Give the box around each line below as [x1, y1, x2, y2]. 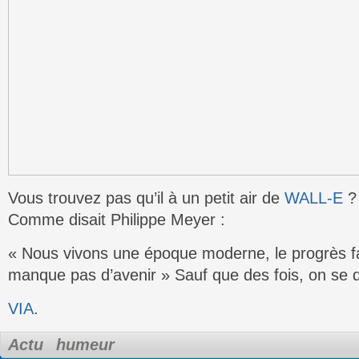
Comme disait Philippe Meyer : [8, 211, 225, 228]
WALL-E [284, 189, 343, 207]
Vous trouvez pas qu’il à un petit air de [8, 189, 284, 207]
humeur [56, 336, 115, 353]
